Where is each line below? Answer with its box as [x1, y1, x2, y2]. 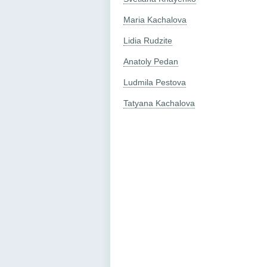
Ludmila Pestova [123, 77, 186, 87]
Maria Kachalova [123, 15, 187, 24]
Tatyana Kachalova [123, 98, 195, 108]
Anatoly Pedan [123, 57, 178, 66]
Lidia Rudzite [123, 36, 172, 45]
